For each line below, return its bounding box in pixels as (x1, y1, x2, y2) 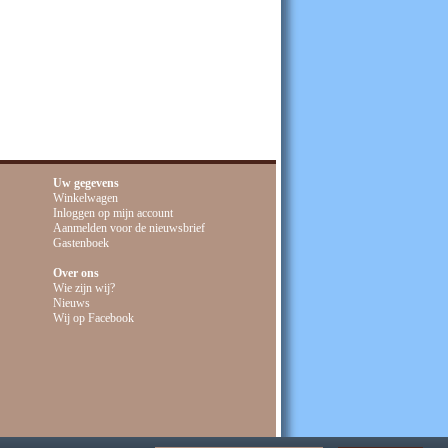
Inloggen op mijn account (53, 206, 173, 220)
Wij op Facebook (53, 311, 134, 325)
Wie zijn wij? (53, 281, 115, 295)
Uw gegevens (53, 176, 119, 190)
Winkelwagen (53, 191, 118, 205)
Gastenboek (53, 236, 109, 250)
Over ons (53, 266, 99, 280)
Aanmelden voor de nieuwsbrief (53, 221, 205, 235)
